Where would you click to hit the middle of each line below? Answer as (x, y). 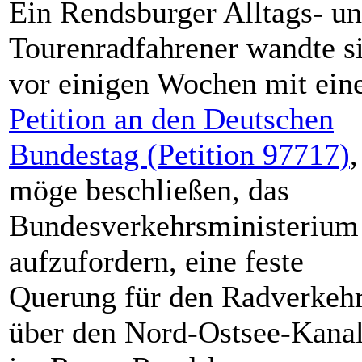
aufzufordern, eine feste (156, 261)
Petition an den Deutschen (171, 119)
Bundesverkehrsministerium (184, 225)
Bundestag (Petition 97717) (179, 154)
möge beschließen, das (149, 190)
